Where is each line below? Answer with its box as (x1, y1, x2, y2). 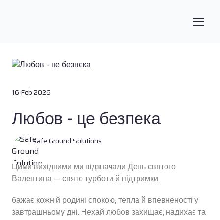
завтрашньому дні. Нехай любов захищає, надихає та (12, 205, 206, 218)
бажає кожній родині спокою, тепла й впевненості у (12, 193, 198, 206)
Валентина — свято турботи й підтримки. (12, 172, 160, 185)
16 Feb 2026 (12, 86, 51, 98)
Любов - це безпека (12, 105, 161, 132)
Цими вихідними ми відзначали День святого (12, 160, 176, 173)
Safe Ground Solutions (32, 136, 102, 147)
